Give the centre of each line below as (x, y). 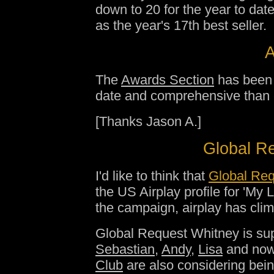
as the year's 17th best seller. (181, 25)
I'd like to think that (152, 176)
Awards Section (168, 80)
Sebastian (125, 249)
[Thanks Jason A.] (148, 121)
